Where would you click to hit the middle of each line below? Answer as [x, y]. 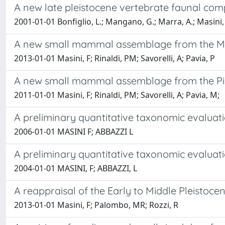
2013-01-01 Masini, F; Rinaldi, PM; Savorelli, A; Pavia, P [115, 59]
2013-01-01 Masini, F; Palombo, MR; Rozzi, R [96, 205]
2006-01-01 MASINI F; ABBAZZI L [74, 132]
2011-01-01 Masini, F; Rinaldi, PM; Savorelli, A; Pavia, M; [117, 95]
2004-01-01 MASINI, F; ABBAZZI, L [76, 168]
